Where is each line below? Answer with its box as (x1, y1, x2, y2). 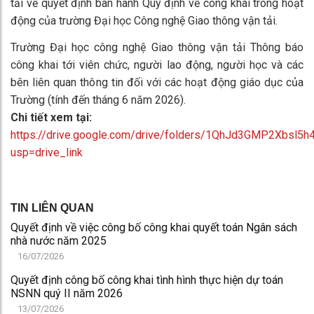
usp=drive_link (11, 146, 83, 160)
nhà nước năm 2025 (11, 234, 107, 248)
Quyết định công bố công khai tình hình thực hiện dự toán (11, 273, 283, 287)
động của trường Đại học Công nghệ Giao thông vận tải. (11, 14, 278, 28)
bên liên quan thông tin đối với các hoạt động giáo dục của (11, 76, 303, 90)
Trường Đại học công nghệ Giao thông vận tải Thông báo (11, 41, 303, 55)
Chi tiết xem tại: (11, 111, 92, 125)
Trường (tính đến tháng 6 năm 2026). (11, 93, 186, 107)
